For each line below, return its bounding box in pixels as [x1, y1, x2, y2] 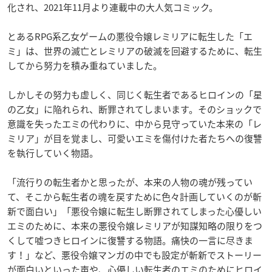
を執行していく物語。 [7, 146, 98, 160]
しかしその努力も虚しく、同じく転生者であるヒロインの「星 [7, 88, 262, 102]
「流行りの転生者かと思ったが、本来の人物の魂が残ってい [7, 175, 253, 189]
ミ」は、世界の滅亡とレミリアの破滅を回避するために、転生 [7, 44, 262, 58]
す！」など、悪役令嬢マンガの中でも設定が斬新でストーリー [7, 248, 262, 262]
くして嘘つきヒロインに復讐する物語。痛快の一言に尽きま [7, 234, 253, 248]
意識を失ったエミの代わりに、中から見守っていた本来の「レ [7, 117, 262, 131]
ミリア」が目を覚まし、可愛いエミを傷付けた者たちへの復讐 [7, 132, 262, 146]
